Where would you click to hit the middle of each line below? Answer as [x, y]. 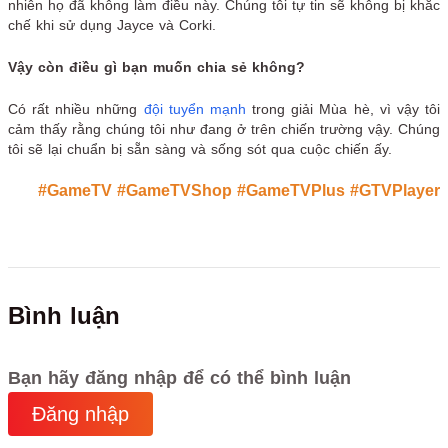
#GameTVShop [174, 190]
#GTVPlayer [395, 190]
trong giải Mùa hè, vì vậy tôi [343, 108]
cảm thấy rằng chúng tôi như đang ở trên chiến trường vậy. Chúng [224, 128]
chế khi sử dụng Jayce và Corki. [112, 24]
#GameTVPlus [291, 190]
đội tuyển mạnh [194, 108]
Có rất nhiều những [76, 108]
